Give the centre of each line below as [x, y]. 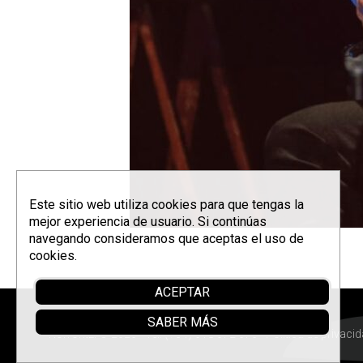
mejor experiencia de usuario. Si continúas [148, 222]
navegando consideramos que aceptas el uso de [167, 239]
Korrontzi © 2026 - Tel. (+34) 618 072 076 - [157, 334]
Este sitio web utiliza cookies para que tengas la [167, 205]
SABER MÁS [182, 322]
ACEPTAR [182, 292]
